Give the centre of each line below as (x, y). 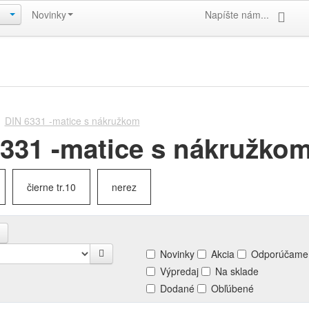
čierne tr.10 (51, 187)
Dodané (178, 288)
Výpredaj (180, 271)
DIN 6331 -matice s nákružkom (72, 121)
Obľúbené (233, 288)
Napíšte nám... (237, 14)
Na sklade (237, 271)
